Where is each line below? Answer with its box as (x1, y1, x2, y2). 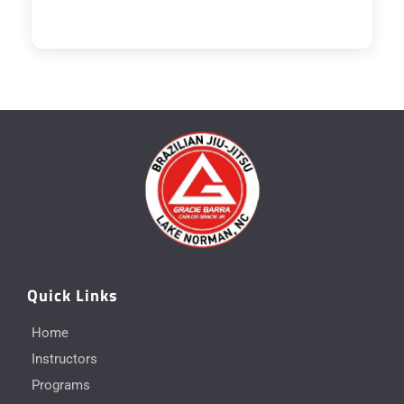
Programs (32, 377, 90, 393)
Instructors (32, 351, 97, 367)
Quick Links (27, 283, 118, 308)
